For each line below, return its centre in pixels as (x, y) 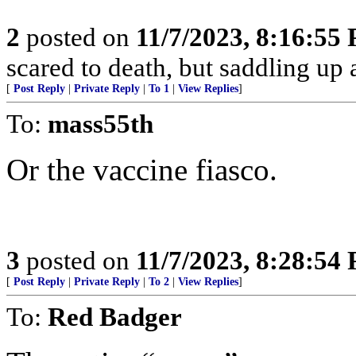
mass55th (101, 124)
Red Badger (115, 317)
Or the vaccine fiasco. (142, 170)
